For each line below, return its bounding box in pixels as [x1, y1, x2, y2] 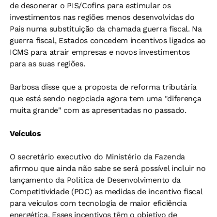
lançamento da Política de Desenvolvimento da [10, 175, 181, 185]
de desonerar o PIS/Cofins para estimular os [10, 1, 171, 10]
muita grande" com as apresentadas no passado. [10, 106, 186, 115]
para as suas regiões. [10, 59, 85, 68]
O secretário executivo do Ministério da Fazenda [10, 152, 185, 161]
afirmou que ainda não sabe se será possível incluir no [10, 164, 206, 173]
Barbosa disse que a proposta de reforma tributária [10, 82, 197, 92]
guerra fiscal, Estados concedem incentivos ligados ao [10, 36, 206, 45]
